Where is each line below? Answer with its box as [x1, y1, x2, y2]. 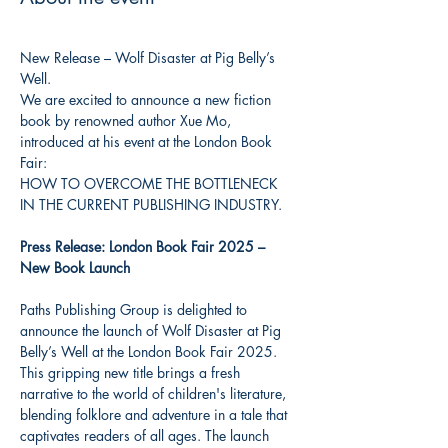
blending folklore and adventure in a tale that [20, 405, 291, 424]
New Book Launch [20, 258, 130, 277]
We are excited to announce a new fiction [20, 90, 275, 109]
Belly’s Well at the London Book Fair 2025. [20, 342, 281, 361]
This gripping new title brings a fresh [20, 363, 244, 382]
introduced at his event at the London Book [20, 132, 276, 151]
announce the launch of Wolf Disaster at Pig [20, 321, 285, 340]
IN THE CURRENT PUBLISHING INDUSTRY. [20, 195, 282, 214]
